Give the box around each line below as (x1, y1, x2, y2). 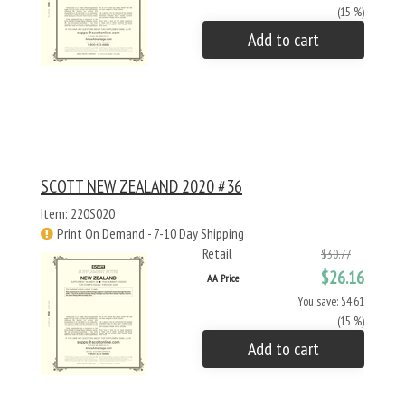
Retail (202, 244, 232, 262)
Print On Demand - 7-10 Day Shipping (57, 224, 244, 242)
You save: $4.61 (297, 293, 364, 309)
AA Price (207, 271, 239, 285)
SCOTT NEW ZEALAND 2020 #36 (41, 174, 242, 198)
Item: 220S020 (41, 204, 115, 222)
